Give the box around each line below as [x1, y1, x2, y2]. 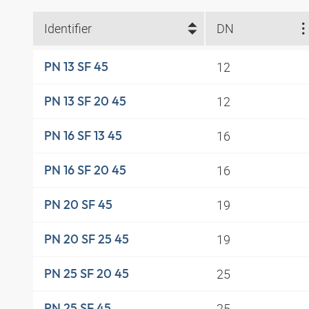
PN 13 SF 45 [44, 59, 108, 75]
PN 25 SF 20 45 [44, 266, 129, 282]
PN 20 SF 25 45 [44, 231, 129, 248]
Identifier [44, 20, 92, 37]
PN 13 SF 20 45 [44, 93, 126, 110]
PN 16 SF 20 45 [44, 162, 126, 179]
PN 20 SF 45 [44, 197, 112, 213]
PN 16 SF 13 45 [44, 128, 122, 144]
